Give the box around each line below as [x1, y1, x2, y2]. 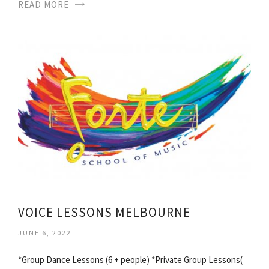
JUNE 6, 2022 [18, 228, 71, 238]
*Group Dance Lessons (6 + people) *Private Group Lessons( [18, 254, 243, 266]
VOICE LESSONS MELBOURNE [18, 204, 190, 221]
